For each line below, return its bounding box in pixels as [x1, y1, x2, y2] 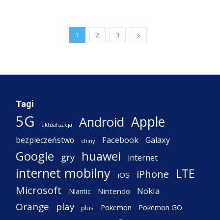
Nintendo [98, 186, 130, 196]
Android [79, 113, 124, 131]
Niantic [69, 186, 91, 196]
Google [16, 147, 54, 164]
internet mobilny [16, 164, 110, 181]
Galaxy [145, 134, 170, 145]
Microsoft [16, 183, 62, 197]
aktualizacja [42, 120, 72, 128]
